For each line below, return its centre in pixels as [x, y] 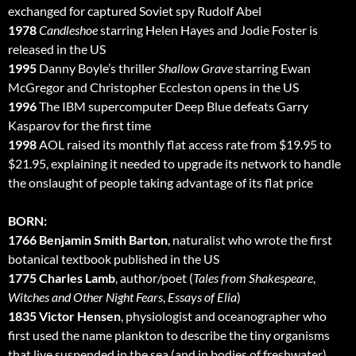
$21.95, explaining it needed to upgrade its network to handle [174, 164]
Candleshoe [68, 30]
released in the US [57, 49]
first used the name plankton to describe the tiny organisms [169, 335]
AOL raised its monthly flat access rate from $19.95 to [184, 145]
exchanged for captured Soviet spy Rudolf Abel [135, 11]
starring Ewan [272, 68]
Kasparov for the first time [79, 126]
